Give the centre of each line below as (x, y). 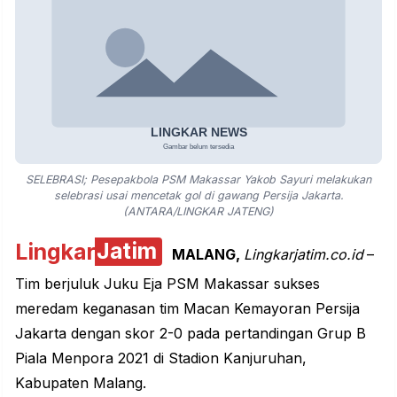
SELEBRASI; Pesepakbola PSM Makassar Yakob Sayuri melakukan (198, 179)
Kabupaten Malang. (81, 382)
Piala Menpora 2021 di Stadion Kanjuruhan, (161, 358)
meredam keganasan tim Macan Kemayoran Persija (187, 308)
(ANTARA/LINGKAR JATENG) (198, 211)
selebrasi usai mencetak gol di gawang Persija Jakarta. (198, 195)
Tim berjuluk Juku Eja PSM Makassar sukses (167, 283)
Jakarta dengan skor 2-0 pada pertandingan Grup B (191, 333)
